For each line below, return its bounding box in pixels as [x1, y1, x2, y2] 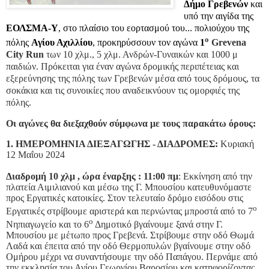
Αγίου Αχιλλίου [31, 37, 92, 48]
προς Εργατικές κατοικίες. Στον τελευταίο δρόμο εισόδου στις [6, 192, 243, 203]
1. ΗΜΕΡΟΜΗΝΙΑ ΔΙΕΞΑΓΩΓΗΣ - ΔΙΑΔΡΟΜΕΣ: [6, 138, 218, 149]
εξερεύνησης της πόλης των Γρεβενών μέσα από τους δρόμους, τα [6, 73, 259, 84]
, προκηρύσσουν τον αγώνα [92, 37, 200, 48]
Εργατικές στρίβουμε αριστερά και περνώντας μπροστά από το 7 [6, 205, 253, 216]
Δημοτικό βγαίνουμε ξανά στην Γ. [93, 219, 223, 230]
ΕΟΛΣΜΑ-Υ [6, 22, 58, 33]
